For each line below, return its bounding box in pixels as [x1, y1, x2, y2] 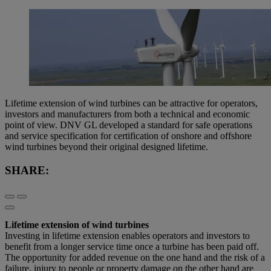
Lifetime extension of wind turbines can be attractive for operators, [5, 97, 258, 108]
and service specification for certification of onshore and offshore [5, 130, 252, 141]
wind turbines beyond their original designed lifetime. [5, 141, 208, 152]
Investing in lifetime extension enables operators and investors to [5, 230, 250, 241]
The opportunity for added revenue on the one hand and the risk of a [5, 252, 265, 263]
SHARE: [5, 163, 49, 177]
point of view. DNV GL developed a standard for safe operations [5, 119, 252, 130]
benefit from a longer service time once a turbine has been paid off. [5, 241, 259, 252]
